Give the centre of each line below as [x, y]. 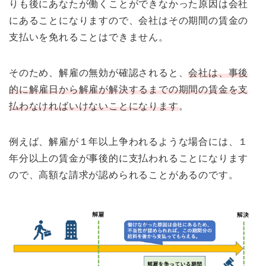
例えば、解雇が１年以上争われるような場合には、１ [129, 141]
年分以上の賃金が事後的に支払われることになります [129, 158]
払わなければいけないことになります [94, 106]
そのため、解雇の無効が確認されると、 [99, 72]
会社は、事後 [218, 72]
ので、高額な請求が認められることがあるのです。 [124, 175]
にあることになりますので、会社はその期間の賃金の [129, 20]
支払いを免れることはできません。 [89, 37]
